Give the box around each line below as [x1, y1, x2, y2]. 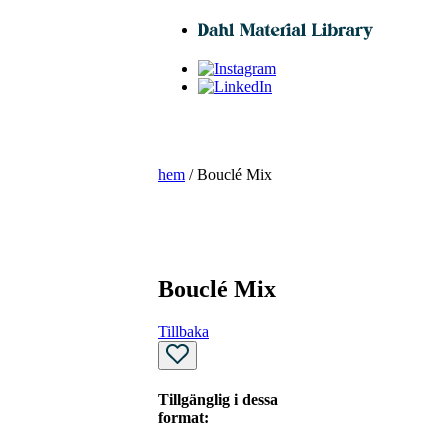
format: [158, 408, 209, 426]
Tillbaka [158, 322, 209, 340]
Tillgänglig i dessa [158, 390, 278, 408]
